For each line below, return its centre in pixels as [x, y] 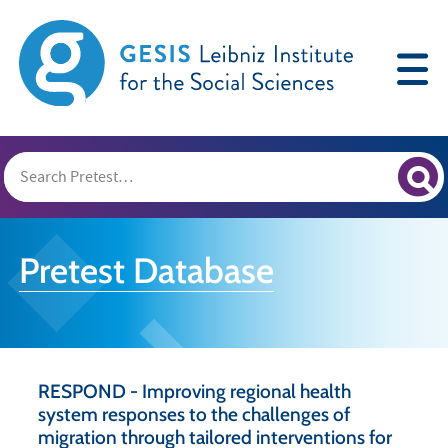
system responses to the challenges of [194, 413]
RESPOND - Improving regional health [195, 390]
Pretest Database [147, 270]
